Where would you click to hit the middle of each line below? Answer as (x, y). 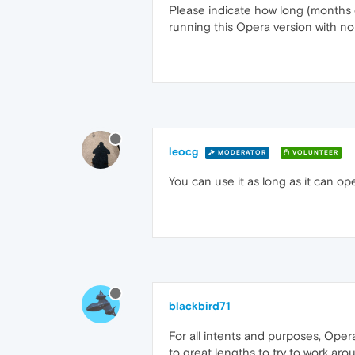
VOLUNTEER (314, 152)
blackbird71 (200, 306)
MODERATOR (241, 152)
